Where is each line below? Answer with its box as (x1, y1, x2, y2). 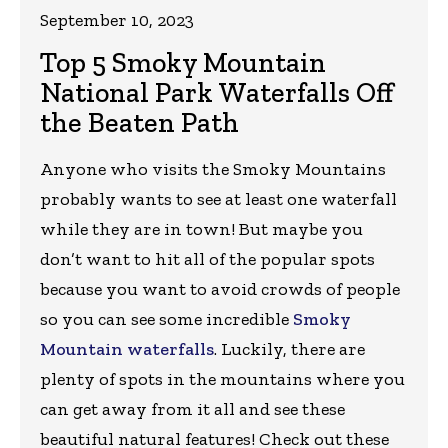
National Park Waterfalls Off (40, 76, 393, 110)
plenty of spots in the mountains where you (40, 368, 405, 391)
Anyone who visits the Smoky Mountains (40, 158, 386, 181)
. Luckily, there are (214, 338, 365, 361)
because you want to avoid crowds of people (40, 278, 400, 301)
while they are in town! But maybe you (40, 218, 363, 241)
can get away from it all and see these (40, 398, 345, 421)
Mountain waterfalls (40, 338, 214, 361)
